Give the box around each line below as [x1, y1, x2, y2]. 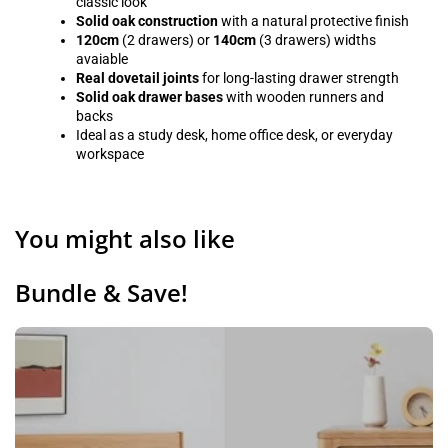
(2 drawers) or [119, 32, 213, 49]
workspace [76, 146, 144, 163]
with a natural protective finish [218, 13, 409, 30]
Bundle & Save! [15, 276, 188, 310]
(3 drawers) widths [256, 32, 376, 49]
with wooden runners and [223, 89, 384, 106]
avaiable [76, 51, 128, 68]
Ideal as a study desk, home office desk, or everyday [76, 127, 393, 144]
